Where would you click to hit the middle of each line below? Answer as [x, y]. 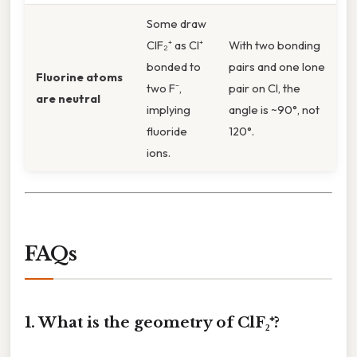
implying [169, 110]
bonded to [174, 67]
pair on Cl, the [265, 88]
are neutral [68, 99]
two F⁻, [164, 88]
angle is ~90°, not [274, 110]
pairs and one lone [277, 67]
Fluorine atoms [79, 77]
